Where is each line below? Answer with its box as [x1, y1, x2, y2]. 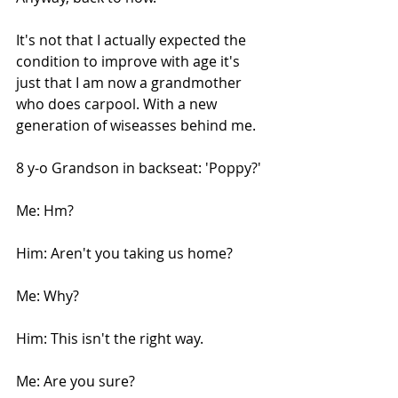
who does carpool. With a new [16, 93, 220, 114]
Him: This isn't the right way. [16, 328, 203, 348]
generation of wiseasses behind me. [16, 115, 256, 135]
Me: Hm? [16, 200, 74, 220]
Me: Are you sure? [16, 370, 135, 391]
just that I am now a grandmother [16, 72, 245, 92]
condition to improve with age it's [16, 51, 243, 71]
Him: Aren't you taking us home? [16, 243, 233, 263]
